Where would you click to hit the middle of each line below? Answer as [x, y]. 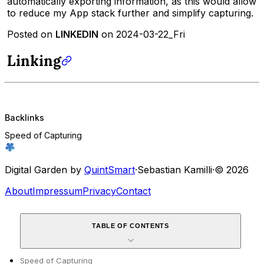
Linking [34, 61]
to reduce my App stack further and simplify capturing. [130, 13]
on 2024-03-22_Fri [142, 34]
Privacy [99, 191]
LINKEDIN [77, 34]
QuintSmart [110, 169]
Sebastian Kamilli [175, 169]
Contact [133, 191]
